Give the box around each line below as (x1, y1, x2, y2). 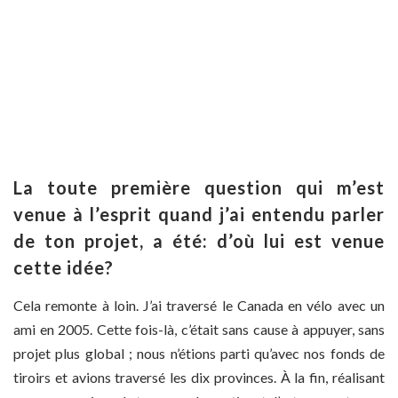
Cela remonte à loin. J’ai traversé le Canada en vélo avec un (13, 297, 385, 314)
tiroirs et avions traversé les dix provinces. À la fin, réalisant (13, 369, 385, 386)
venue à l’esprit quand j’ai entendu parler (13, 203, 385, 226)
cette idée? (13, 257, 114, 279)
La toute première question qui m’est (13, 177, 385, 199)
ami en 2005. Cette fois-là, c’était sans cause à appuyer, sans (13, 321, 385, 338)
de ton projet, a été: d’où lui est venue (13, 230, 385, 252)
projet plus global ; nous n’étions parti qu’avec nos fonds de (13, 345, 385, 362)
